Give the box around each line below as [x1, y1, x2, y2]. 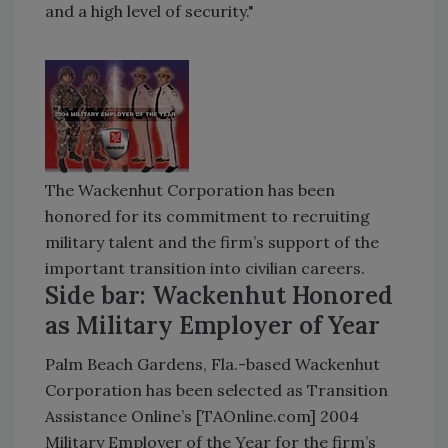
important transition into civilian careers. [45, 257, 365, 278]
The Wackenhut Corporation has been [45, 179, 335, 200]
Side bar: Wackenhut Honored [45, 279, 393, 311]
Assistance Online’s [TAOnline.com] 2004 [45, 405, 359, 426]
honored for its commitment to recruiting [45, 205, 370, 226]
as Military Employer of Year [45, 309, 380, 341]
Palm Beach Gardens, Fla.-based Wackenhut [45, 353, 380, 374]
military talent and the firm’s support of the [45, 231, 379, 252]
